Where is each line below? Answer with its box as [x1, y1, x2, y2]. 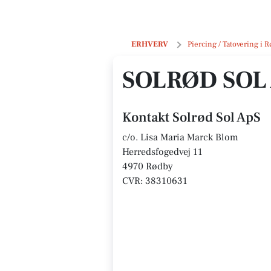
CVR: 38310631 [122, 175, 188, 187]
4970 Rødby [122, 160, 173, 172]
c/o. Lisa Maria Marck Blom [122, 131, 238, 143]
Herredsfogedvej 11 [122, 146, 203, 158]
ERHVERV [131, 39, 168, 49]
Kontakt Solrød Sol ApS [122, 109, 261, 126]
